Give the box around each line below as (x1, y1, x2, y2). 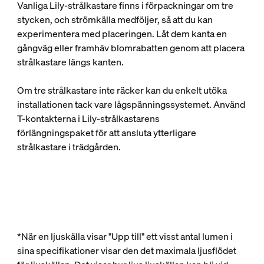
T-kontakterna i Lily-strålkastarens (16, 112, 160, 125)
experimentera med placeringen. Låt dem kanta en (16, 27, 227, 40)
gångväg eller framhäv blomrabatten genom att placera (16, 41, 245, 54)
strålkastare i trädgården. (16, 140, 121, 153)
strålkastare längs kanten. (16, 55, 126, 68)
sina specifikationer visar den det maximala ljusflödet (16, 244, 236, 257)
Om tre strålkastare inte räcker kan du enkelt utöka (16, 84, 227, 97)
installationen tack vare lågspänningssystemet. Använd (16, 98, 245, 111)
